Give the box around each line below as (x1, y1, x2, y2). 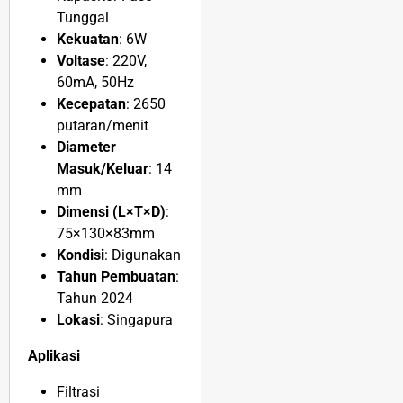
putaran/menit (57, 117, 148, 135)
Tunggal (57, 9, 109, 27)
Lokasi (57, 311, 100, 329)
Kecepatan (57, 95, 126, 113)
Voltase (57, 52, 105, 70)
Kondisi (57, 246, 104, 264)
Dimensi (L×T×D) (57, 203, 166, 221)
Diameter (57, 139, 116, 157)
